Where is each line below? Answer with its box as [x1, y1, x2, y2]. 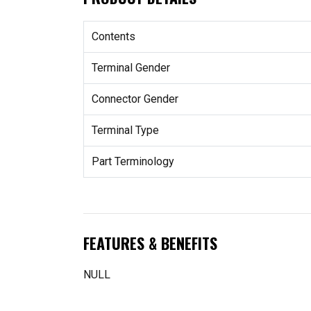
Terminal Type [91, 124, 159, 137]
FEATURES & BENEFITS [83, 231, 217, 254]
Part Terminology [91, 155, 174, 169]
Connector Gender [91, 92, 178, 106]
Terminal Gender [91, 61, 170, 75]
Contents [91, 30, 135, 44]
